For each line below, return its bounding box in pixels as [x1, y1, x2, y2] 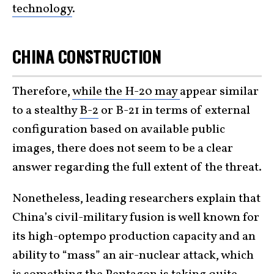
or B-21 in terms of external [98, 102, 250, 119]
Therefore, [12, 83, 72, 100]
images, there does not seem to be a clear [12, 139, 233, 157]
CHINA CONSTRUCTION [12, 43, 161, 68]
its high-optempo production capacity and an [12, 228, 256, 245]
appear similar [180, 83, 259, 100]
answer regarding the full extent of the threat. [12, 158, 262, 176]
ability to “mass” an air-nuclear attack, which [12, 246, 254, 264]
